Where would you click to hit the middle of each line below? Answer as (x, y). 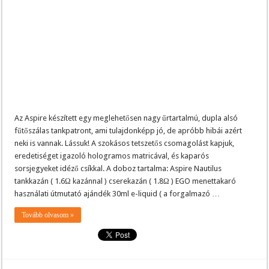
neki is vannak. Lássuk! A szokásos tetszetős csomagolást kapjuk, (125, 143)
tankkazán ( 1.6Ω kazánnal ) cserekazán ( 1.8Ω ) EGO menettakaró (125, 181)
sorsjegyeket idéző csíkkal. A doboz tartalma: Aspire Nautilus (118, 168)
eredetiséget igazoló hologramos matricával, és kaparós (112, 156)
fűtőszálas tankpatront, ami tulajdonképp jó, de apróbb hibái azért (128, 130)
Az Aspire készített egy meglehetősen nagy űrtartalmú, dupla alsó (126, 118)
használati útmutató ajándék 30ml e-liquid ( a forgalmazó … (117, 193)
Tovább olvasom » (48, 215)
